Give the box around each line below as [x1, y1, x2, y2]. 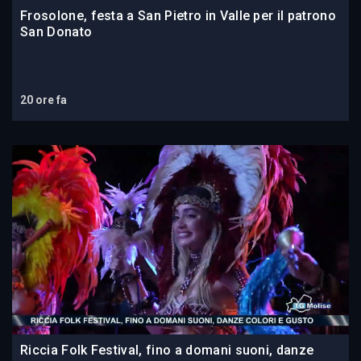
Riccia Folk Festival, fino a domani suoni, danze [20, 342, 314, 358]
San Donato [20, 23, 93, 39]
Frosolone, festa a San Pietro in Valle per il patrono [20, 7, 336, 23]
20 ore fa [20, 93, 67, 106]
